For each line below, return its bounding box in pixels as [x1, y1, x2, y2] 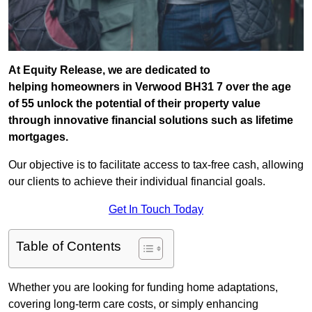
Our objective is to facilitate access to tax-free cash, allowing [8, 159, 304, 171]
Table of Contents [16, 239, 121, 254]
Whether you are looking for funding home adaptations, [8, 281, 278, 294]
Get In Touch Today [109, 203, 203, 216]
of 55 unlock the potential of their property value [8, 97, 260, 110]
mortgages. [8, 131, 68, 143]
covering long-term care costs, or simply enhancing [8, 298, 258, 311]
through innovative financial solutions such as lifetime [8, 114, 293, 127]
